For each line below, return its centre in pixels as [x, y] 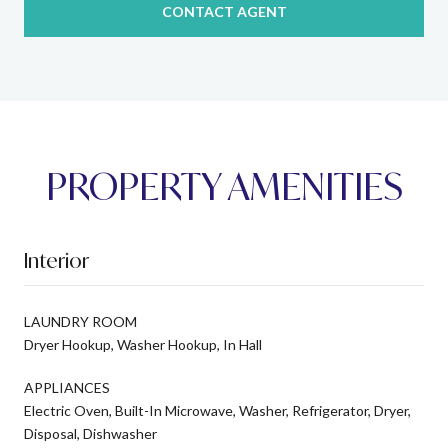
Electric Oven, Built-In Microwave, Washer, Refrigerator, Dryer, [217, 410]
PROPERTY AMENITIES [224, 186]
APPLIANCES [67, 387]
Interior [56, 260]
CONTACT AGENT [224, 11]
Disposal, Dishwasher [90, 433]
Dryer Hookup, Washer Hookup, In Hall [143, 344]
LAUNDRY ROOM [80, 321]
